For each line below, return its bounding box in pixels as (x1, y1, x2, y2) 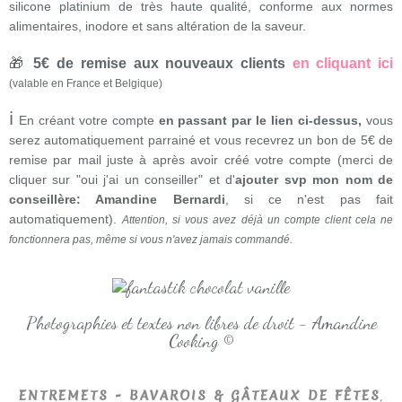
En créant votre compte (18, 113, 159, 128)
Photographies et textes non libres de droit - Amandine (25, 311, 377, 334)
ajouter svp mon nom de (235, 172, 394, 188)
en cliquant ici (292, 56, 394, 72)
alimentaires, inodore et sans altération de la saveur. (9, 19, 306, 34)
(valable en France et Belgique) (9, 77, 162, 91)
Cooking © (169, 329, 233, 352)
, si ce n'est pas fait (224, 192, 394, 207)
